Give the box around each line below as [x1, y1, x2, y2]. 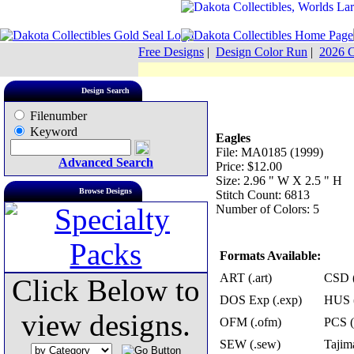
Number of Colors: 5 [216, 202, 319, 216]
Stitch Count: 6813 [216, 188, 310, 201]
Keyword [27, 125, 77, 138]
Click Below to [12, 274, 200, 307]
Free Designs [138, 45, 204, 58]
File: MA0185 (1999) [216, 145, 323, 159]
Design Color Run [216, 45, 307, 58]
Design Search [81, 86, 130, 95]
